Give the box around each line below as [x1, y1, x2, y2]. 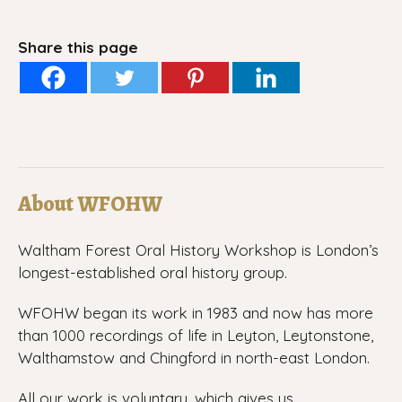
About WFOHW [18, 189, 162, 218]
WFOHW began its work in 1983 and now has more [18, 302, 373, 322]
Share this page [18, 38, 138, 57]
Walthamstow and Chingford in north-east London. [18, 347, 370, 367]
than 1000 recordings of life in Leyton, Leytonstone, [18, 325, 373, 345]
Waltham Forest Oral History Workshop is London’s [18, 240, 379, 259]
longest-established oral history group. [18, 263, 287, 282]
